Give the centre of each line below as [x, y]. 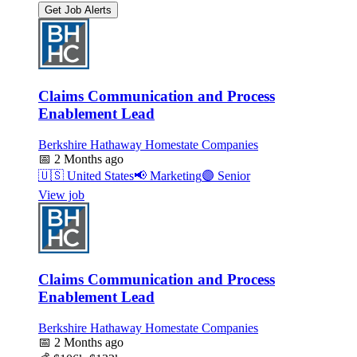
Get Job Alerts [78, 10]
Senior [232, 175]
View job [61, 194]
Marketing [174, 175]
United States [99, 175]
